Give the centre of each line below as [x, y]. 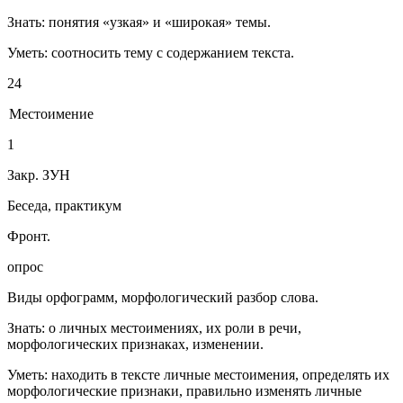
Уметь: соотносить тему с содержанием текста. [151, 53]
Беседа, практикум [64, 206]
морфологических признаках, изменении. [135, 345]
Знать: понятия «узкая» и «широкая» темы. [139, 22]
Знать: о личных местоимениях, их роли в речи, [154, 328]
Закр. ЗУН [39, 175]
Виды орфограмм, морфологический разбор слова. [163, 298]
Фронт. [29, 237]
